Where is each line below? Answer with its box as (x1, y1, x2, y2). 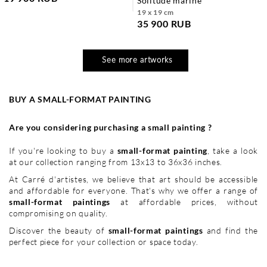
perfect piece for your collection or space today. (9, 236, 198, 247)
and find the (203, 225, 258, 235)
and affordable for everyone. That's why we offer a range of (9, 185, 258, 195)
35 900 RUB (137, 17, 191, 29)
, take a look (207, 145, 258, 156)
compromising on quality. (9, 207, 108, 218)
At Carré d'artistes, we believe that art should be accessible (9, 173, 258, 184)
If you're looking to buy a (9, 145, 117, 156)
